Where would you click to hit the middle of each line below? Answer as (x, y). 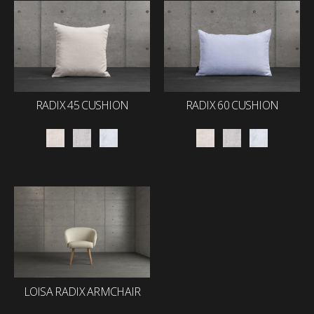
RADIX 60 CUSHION (232, 105)
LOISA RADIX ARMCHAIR (82, 291)
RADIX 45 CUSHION (82, 105)
